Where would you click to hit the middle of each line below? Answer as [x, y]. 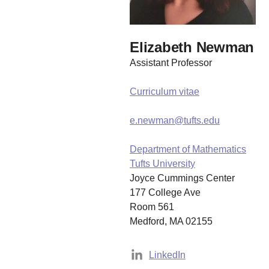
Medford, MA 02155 [171, 221]
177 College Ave [165, 192]
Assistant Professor [171, 63]
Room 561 [152, 207]
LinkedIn [167, 255]
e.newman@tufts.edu [175, 120]
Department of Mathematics [188, 149]
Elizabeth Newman [192, 47]
